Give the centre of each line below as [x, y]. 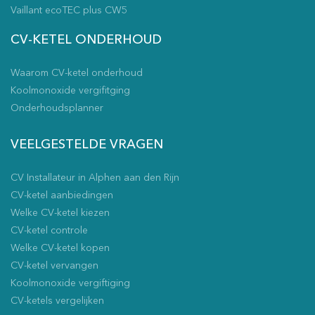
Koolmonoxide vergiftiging [70, 283]
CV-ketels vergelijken [57, 301]
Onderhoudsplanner [57, 108]
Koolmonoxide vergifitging [70, 91]
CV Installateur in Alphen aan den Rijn [95, 178]
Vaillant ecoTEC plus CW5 [69, 11]
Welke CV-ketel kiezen [60, 213]
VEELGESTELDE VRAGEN [87, 145]
